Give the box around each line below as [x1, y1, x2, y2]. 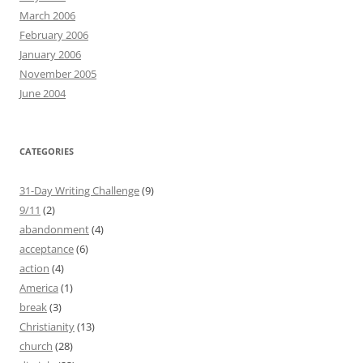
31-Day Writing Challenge [19, 183, 139, 198]
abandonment [19, 222, 89, 237]
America [19, 280, 58, 295]
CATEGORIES [19, 145, 74, 157]
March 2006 [19, 8, 75, 23]
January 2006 [19, 47, 81, 62]
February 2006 [19, 28, 88, 42]
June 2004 [19, 86, 66, 100]
